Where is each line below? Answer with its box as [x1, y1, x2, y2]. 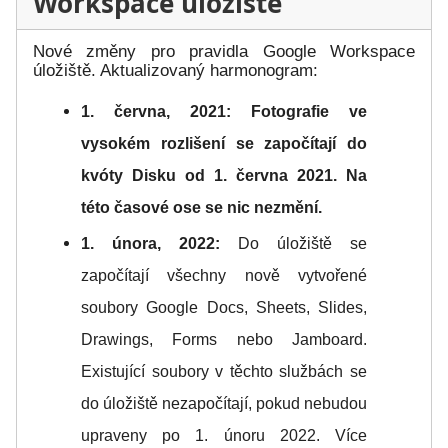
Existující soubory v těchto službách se [81, 363, 367, 381]
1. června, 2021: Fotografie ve [81, 103, 367, 121]
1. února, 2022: [81, 235, 220, 253]
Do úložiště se [220, 235, 367, 253]
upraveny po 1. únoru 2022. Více [81, 427, 367, 445]
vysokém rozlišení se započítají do [81, 135, 367, 153]
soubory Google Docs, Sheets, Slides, [81, 299, 367, 317]
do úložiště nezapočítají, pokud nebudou [81, 395, 367, 413]
